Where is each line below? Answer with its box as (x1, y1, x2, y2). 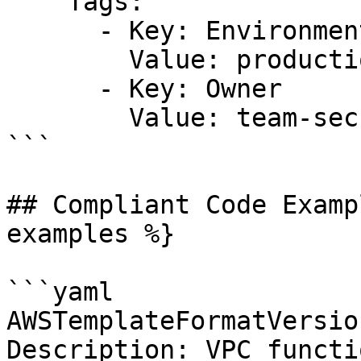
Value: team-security (6, 103, 129, 132)
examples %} (6, 219, 175, 248)
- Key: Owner (6, 74, 98, 103)
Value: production (6, 45, 129, 74)
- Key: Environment (6, 16, 98, 45)
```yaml (6, 277, 114, 306)
